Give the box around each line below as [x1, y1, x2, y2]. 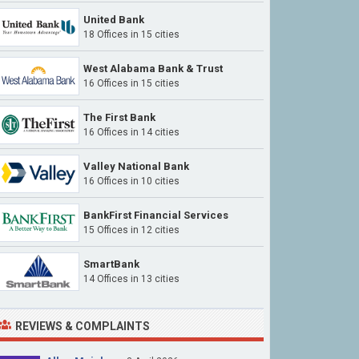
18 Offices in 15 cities [83, 29, 179, 40]
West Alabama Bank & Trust [83, 63, 223, 75]
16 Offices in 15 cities [83, 78, 179, 89]
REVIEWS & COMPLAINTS [15, 320, 150, 333]
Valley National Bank [83, 160, 189, 172]
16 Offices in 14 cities [83, 127, 179, 138]
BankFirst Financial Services [83, 209, 228, 221]
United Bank [83, 14, 144, 26]
